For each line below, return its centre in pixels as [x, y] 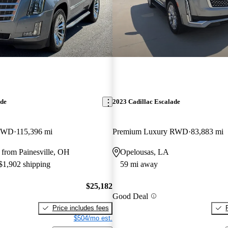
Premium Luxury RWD [150, 132]
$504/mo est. [93, 218]
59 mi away [139, 164]
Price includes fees [80, 208]
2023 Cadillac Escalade [146, 102]
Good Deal [130, 196]
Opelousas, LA [144, 152]
